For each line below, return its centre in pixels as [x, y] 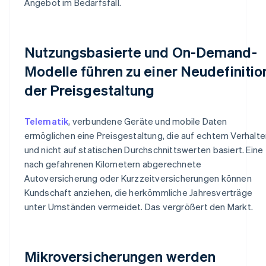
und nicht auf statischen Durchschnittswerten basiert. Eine [144, 149]
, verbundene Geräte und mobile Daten [148, 121]
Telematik [46, 121]
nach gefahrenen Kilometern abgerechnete [113, 164]
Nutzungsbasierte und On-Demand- [140, 52]
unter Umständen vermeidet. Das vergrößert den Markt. [138, 206]
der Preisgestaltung [89, 90]
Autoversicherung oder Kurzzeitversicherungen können [138, 178]
